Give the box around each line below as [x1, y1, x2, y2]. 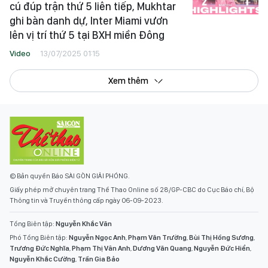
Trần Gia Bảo [78, 255, 120, 263]
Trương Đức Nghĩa [10, 244, 69, 252]
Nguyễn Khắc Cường [10, 255, 75, 263]
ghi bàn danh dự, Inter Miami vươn [10, 14, 168, 27]
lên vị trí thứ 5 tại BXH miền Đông [10, 29, 165, 41]
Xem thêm [108, 75, 148, 86]
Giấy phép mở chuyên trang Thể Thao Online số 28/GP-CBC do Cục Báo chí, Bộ [10, 185, 254, 194]
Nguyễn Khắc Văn [56, 220, 112, 228]
